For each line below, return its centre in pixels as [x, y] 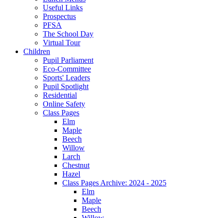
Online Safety [64, 104]
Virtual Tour [62, 42]
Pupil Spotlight [66, 86]
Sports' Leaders [66, 77]
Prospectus [59, 16]
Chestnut [76, 165]
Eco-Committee [67, 69]
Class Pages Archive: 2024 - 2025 [114, 182]
